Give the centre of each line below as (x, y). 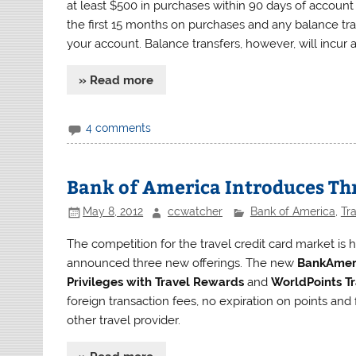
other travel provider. (124, 321)
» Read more (116, 80)
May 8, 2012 (113, 212)
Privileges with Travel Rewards (156, 282)
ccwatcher (195, 212)
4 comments (119, 128)
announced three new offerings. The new (182, 263)
